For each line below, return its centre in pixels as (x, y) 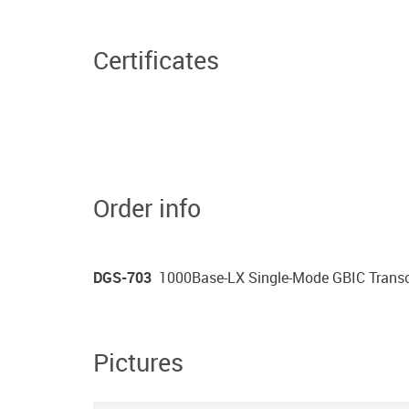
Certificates (156, 60)
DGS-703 (122, 278)
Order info (147, 208)
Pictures (138, 362)
